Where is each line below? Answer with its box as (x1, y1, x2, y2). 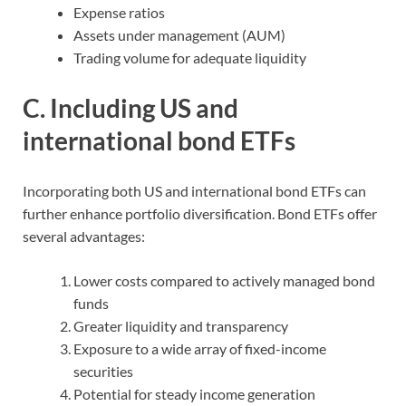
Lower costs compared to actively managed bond (73, 272, 375, 290)
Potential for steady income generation (73, 385, 315, 403)
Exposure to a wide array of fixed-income (73, 340, 326, 358)
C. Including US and (23, 92, 238, 124)
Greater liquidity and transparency (73, 317, 288, 335)
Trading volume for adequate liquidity (73, 49, 306, 67)
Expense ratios (73, 4, 165, 22)
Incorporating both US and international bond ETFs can (23, 182, 366, 200)
